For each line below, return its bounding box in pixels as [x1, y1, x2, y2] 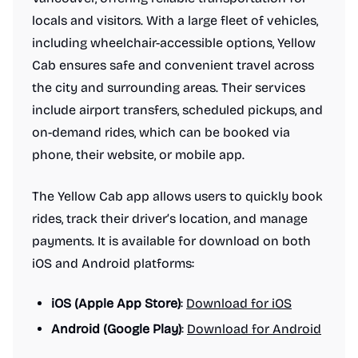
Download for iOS [186, 296, 292, 311]
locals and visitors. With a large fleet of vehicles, [32, 13, 318, 28]
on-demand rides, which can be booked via [32, 125, 290, 140]
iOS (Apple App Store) [51, 296, 181, 311]
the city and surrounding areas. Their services [32, 80, 305, 95]
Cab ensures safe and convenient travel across [32, 58, 314, 73]
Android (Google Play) [51, 321, 181, 336]
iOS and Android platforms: [32, 256, 194, 271]
